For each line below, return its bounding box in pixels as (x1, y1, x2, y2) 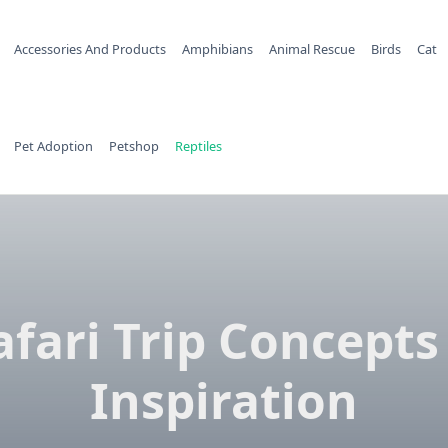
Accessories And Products (13, 39, 166, 58)
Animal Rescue (268, 39, 355, 58)
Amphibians (181, 39, 253, 58)
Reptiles (174, 136, 222, 155)
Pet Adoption (13, 136, 93, 155)
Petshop (108, 136, 159, 155)
